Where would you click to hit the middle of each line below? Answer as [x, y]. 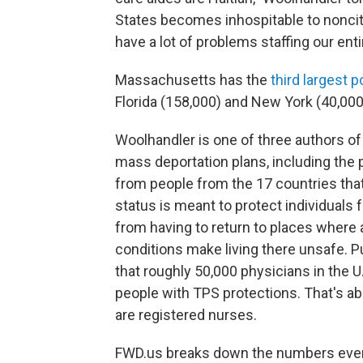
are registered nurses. [186, 315]
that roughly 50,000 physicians [213, 271]
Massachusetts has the [193, 80]
